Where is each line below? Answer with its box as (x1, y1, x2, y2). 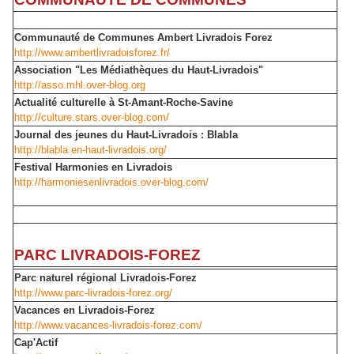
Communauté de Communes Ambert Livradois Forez (14, 32, 273, 44)
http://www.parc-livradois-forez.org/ (14, 287, 172, 299)
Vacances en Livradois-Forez (14, 304, 155, 317)
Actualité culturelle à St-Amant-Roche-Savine (14, 96, 233, 109)
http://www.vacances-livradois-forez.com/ (14, 319, 202, 332)
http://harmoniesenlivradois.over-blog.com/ (14, 176, 209, 189)
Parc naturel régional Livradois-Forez (14, 272, 197, 284)
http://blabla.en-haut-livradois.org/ (14, 144, 167, 156)
